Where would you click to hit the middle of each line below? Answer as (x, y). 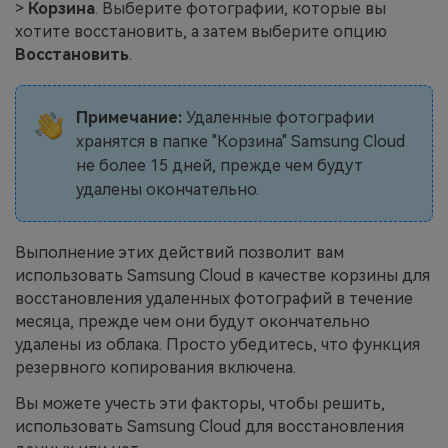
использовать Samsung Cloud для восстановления (209, 426)
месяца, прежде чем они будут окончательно (192, 321)
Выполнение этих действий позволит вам (179, 252)
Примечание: (128, 117)
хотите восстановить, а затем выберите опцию (201, 32)
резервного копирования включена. (155, 367)
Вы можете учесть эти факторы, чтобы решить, (200, 403)
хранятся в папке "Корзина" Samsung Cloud (240, 141)
